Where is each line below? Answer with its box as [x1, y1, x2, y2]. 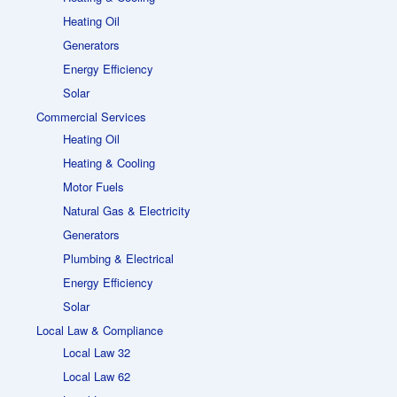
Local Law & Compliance [35, 322, 163, 339]
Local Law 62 [62, 368, 130, 385]
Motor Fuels [62, 178, 124, 196]
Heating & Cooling [62, 154, 155, 172]
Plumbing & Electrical [62, 250, 174, 268]
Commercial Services [35, 108, 146, 126]
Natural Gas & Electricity [62, 202, 191, 220]
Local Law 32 [62, 344, 130, 362]
